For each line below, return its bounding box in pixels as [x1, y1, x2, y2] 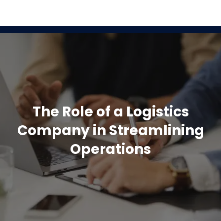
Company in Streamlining [17, 120, 204, 140]
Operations [70, 139, 151, 159]
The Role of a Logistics [32, 102, 189, 121]
